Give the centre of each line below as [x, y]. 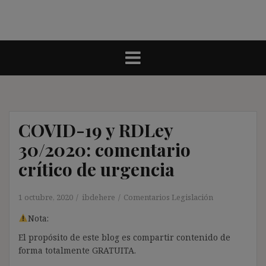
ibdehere [99, 197]
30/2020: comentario [104, 149]
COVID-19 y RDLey [96, 130]
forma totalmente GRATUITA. [77, 250]
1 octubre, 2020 [46, 197]
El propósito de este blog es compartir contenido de [124, 237]
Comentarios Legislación [168, 197]
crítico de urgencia [96, 169]
